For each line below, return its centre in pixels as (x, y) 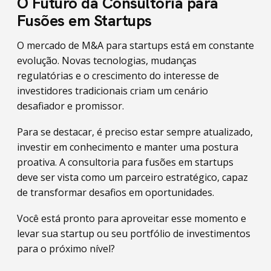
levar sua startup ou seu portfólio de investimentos (134, 233)
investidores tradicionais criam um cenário (113, 91)
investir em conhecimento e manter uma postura (128, 147)
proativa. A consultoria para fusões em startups (125, 162)
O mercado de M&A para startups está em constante (135, 45)
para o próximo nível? (66, 249)
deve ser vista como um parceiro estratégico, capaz (132, 177)
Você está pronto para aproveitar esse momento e (132, 218)
